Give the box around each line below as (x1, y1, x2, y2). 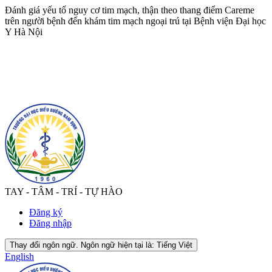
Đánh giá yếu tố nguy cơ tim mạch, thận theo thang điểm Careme (5, 5, 254, 15)
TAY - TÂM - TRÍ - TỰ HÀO (5, 186, 123, 197)
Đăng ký (29, 206, 63, 217)
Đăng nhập (29, 217, 72, 228)
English (5, 251, 34, 262)
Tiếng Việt (157, 240, 192, 250)
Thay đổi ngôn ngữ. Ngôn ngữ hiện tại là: (10, 240, 154, 250)
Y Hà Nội (5, 27, 42, 37)
